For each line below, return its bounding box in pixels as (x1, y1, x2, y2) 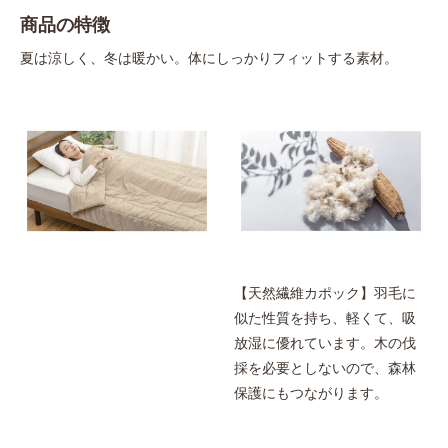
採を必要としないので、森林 (234, 359, 416, 376)
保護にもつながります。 (234, 384, 388, 401)
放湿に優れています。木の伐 (234, 334, 416, 351)
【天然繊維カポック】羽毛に (234, 284, 416, 301)
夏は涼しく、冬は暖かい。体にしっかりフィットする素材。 (20, 49, 398, 66)
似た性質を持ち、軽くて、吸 (234, 309, 416, 326)
